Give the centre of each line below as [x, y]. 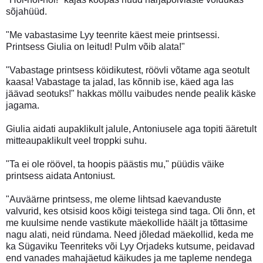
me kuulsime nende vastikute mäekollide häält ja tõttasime [127, 222]
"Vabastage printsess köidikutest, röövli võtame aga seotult [128, 70]
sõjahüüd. [26, 11]
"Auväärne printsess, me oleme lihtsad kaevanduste [114, 199]
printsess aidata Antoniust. [60, 176]
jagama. [23, 105]
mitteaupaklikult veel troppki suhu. [76, 140]
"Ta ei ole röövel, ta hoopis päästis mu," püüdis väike [115, 164]
